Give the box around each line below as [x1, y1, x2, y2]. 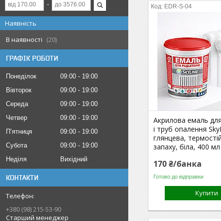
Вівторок [6, 86, 32, 94]
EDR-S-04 [164, 3, 192, 10]
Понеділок [6, 73, 37, 80]
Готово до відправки [153, 173, 204, 180]
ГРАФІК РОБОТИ [6, 54, 58, 62]
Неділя [6, 155, 27, 163]
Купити [195, 188, 219, 197]
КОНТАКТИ [6, 174, 38, 182]
